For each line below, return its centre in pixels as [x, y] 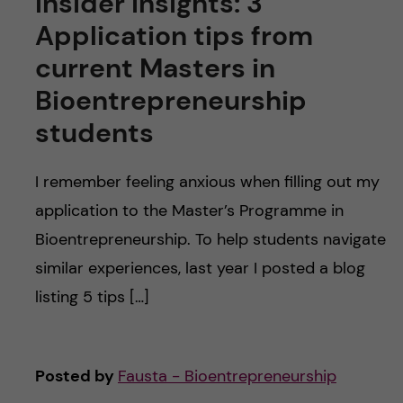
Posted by [76, 376]
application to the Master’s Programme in [189, 210]
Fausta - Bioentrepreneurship [227, 376]
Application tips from [174, 35]
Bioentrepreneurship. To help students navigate [210, 239]
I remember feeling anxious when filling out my [207, 181]
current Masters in [155, 67]
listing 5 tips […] [92, 296]
